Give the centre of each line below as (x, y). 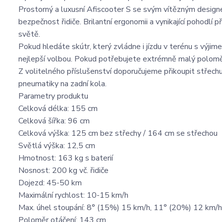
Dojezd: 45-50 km (50, 183)
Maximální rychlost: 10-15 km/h (73, 195)
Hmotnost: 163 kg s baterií (66, 158)
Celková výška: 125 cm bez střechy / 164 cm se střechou (118, 134)
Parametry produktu (53, 96)
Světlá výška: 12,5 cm (57, 146)
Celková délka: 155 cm (58, 109)
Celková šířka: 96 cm (54, 121)
